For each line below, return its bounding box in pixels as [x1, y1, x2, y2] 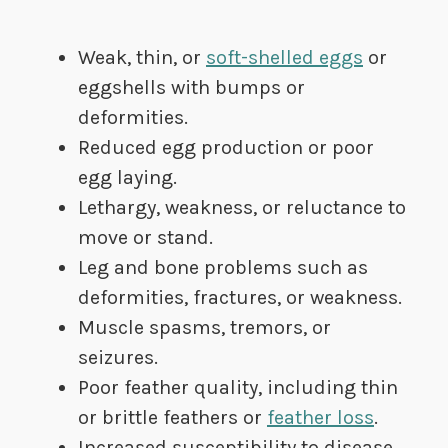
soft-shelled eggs [206, 46, 363, 70]
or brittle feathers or [78, 406, 267, 430]
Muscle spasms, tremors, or [78, 316, 331, 340]
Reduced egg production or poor [78, 136, 374, 160]
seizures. [78, 346, 158, 370]
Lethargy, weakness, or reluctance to [78, 196, 406, 220]
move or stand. [78, 226, 213, 250]
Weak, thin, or [78, 46, 206, 70]
